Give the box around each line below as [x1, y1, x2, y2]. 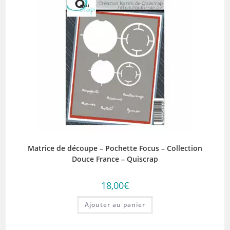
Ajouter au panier [85, 200, 145, 209]
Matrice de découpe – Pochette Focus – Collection [28, 143, 202, 154]
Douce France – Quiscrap [72, 154, 158, 164]
